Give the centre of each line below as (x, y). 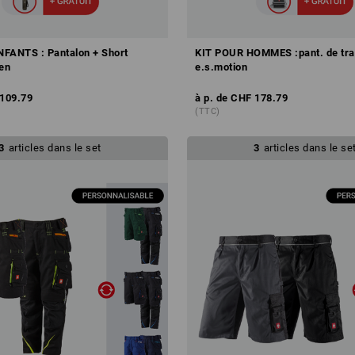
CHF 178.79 (259, 97)
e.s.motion (221, 67)
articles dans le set (55, 147)
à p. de (212, 97)
